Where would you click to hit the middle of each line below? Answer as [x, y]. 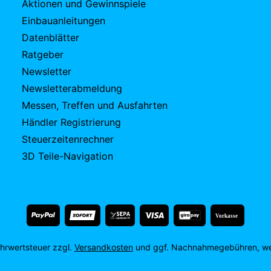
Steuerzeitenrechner [68, 139]
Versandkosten [104, 247]
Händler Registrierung [71, 122]
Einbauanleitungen [64, 21]
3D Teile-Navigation [67, 156]
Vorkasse [227, 216]
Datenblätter [51, 38]
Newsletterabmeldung [72, 88]
